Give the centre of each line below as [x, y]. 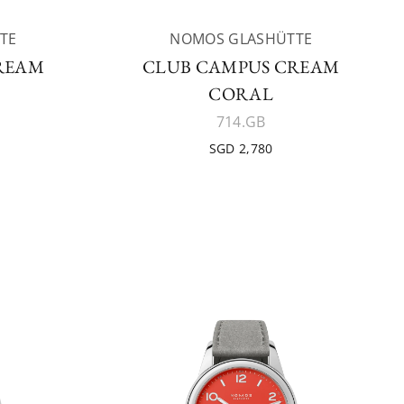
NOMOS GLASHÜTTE [241, 39]
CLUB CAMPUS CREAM [241, 67]
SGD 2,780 [241, 148]
